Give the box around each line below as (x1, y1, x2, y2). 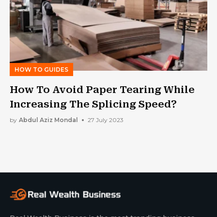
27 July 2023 (88, 116, 124, 124)
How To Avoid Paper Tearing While (10, 83, 195, 95)
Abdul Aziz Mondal (19, 116, 78, 124)
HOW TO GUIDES (15, 65, 68, 73)
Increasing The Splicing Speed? (10, 98, 177, 110)
